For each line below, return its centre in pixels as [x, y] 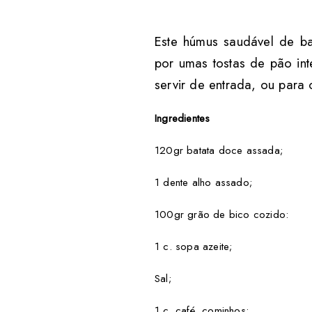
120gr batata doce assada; [219, 150]
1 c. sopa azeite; [194, 246]
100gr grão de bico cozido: [222, 214]
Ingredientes [182, 118]
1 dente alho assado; [203, 182]
